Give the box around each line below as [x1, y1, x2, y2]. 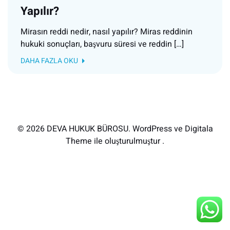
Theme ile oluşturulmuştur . [66, 135, 164, 147]
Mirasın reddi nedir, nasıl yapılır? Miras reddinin [21, 26, 193, 38]
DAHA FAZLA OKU [21, 55, 78, 66]
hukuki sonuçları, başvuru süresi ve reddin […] [21, 38, 184, 50]
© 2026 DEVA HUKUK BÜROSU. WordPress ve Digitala [17, 123, 213, 135]
